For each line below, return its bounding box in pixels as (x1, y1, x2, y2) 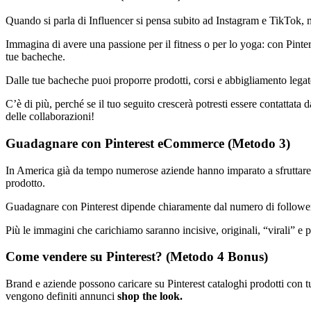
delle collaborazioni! (6, 110, 94, 123)
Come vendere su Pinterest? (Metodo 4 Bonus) (6, 249, 268, 264)
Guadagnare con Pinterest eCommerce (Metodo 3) (6, 136, 290, 151)
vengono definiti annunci (6, 290, 117, 303)
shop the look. (117, 290, 183, 303)
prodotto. (6, 176, 45, 189)
